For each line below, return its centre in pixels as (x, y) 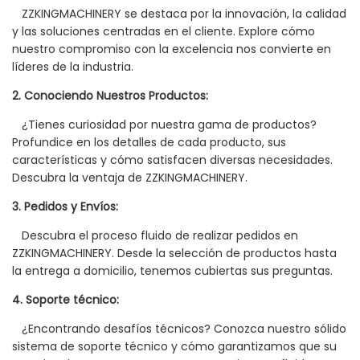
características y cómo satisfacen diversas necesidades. (172, 160)
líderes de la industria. (73, 67)
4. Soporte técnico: (65, 300)
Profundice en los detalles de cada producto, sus (149, 143)
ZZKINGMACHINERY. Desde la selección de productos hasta (174, 254)
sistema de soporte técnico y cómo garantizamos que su (174, 347)
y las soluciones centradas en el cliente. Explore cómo (164, 32)
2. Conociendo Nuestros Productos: (110, 96)
